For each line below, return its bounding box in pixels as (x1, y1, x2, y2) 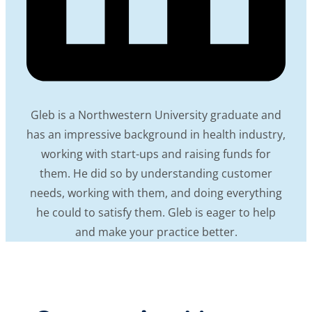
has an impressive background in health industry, (26, 127, 286, 142)
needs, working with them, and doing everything (30, 185, 282, 201)
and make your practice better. (75, 224, 237, 240)
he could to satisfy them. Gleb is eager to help (36, 205, 276, 220)
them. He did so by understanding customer (40, 166, 272, 181)
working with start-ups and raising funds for (41, 146, 271, 162)
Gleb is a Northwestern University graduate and (31, 107, 281, 123)
